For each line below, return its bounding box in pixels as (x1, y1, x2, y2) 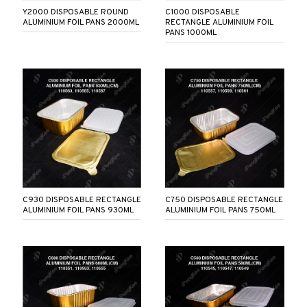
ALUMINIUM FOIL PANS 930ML (22, 205, 134, 217)
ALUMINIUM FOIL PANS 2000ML (22, 17, 139, 29)
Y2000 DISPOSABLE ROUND (22, 7, 129, 19)
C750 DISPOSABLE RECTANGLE (165, 195, 284, 206)
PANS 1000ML (165, 27, 217, 39)
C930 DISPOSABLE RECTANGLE (22, 195, 141, 206)
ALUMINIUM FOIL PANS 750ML (165, 205, 276, 217)
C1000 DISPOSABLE (165, 7, 241, 19)
